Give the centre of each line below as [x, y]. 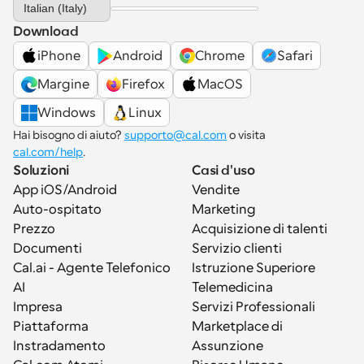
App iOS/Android [65, 190]
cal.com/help [48, 152]
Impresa [38, 307]
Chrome [220, 56]
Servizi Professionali [253, 307]
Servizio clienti [237, 249]
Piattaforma [51, 327]
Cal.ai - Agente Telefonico [92, 268]
